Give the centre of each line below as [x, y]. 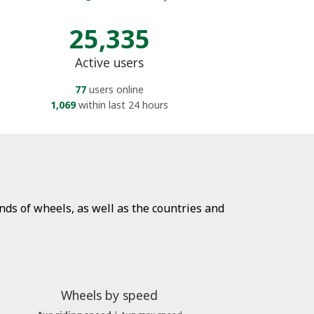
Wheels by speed [109, 295]
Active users [109, 62]
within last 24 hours [122, 104]
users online [115, 89]
